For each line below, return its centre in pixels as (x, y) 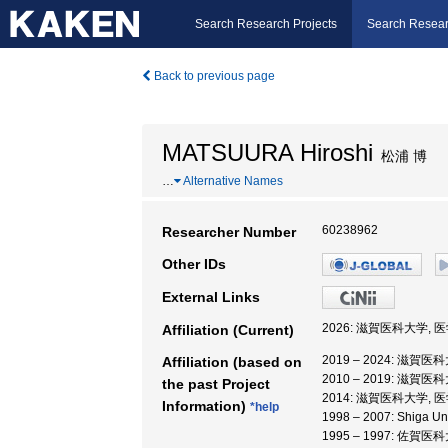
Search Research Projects (266, 24)
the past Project (216, 384)
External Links (211, 297)
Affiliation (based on (232, 362)
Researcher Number (229, 232)
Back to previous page (213, 76)
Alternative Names (232, 181)
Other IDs (194, 264)
